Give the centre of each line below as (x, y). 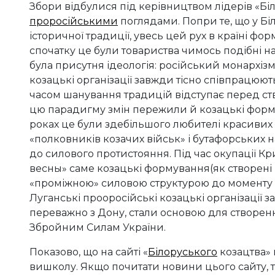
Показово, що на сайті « (89, 252)
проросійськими (74, 21)
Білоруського (183, 252)
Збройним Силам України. (98, 228)
